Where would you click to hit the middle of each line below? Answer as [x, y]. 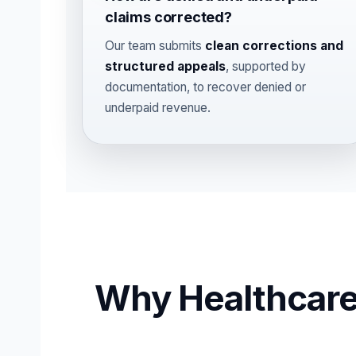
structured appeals [165, 66]
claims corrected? [168, 17]
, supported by [266, 66]
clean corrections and [274, 46]
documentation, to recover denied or [205, 87]
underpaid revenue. [158, 108]
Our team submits [155, 46]
